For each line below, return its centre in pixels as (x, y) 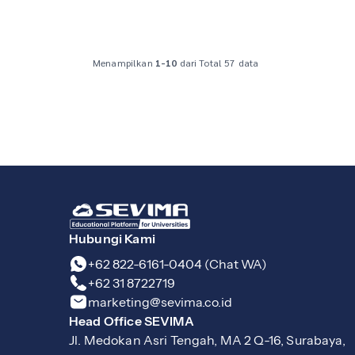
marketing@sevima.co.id (160, 302)
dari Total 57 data (218, 63)
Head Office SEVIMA (132, 321)
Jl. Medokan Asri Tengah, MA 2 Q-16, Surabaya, (207, 340)
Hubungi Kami (112, 239)
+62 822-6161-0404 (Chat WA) (177, 264)
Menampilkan (124, 63)
